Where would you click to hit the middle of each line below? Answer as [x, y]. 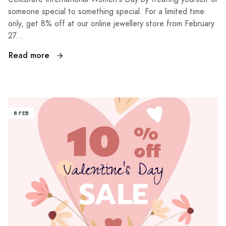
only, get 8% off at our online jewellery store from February [111, 24]
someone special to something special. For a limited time [106, 12]
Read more [30, 55]
